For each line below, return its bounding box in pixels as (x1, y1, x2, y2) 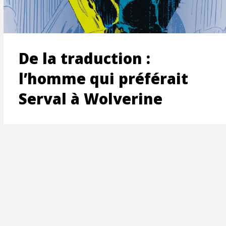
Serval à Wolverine (18, 89, 162, 109)
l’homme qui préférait (18, 69, 188, 89)
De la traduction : (18, 48, 150, 69)
